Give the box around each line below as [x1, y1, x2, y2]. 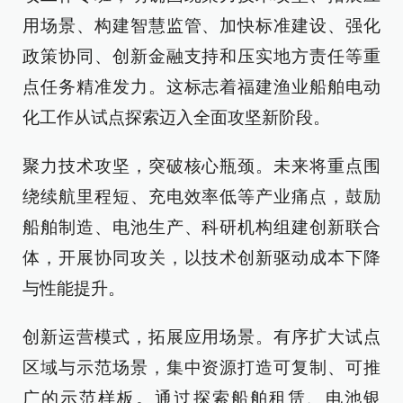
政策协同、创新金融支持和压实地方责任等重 [22, 47, 381, 66]
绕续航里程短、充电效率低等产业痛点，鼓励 [22, 187, 381, 206]
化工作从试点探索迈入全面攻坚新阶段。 [22, 108, 330, 127]
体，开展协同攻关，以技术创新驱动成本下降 [22, 248, 381, 267]
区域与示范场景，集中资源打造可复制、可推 [22, 358, 381, 377]
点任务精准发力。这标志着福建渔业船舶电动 [22, 77, 381, 96]
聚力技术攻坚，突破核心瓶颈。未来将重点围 [22, 157, 381, 175]
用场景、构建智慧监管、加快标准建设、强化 [22, 16, 381, 35]
